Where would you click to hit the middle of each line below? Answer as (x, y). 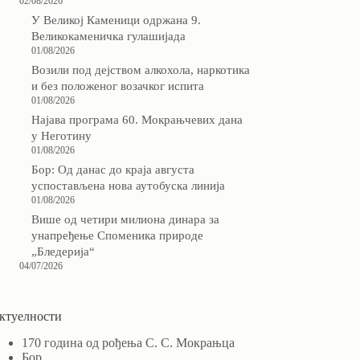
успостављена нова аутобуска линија (128, 186)
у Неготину (61, 136)
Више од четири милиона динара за (125, 220)
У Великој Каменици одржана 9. (116, 20)
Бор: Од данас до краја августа (112, 170)
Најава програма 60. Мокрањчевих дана (137, 120)
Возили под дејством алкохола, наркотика (140, 70)
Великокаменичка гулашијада (108, 37)
